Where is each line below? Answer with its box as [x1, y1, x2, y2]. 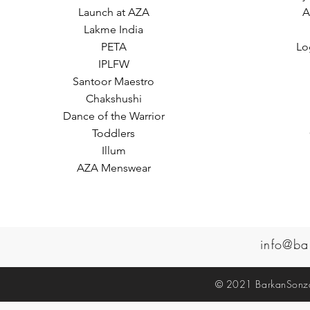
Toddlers [92, 127, 135, 140]
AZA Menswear [76, 161, 151, 174]
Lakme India [84, 23, 143, 36]
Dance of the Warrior [62, 109, 165, 122]
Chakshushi [85, 92, 142, 105]
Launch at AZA [77, 6, 149, 19]
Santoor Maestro [73, 75, 154, 88]
